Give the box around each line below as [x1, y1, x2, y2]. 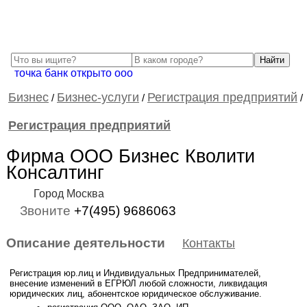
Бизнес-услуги [57, 90, 139, 104]
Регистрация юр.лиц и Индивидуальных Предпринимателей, [10, 268, 261, 278]
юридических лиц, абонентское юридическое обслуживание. [10, 288, 262, 299]
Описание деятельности [6, 236, 165, 250]
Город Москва [34, 188, 104, 199]
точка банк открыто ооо [14, 67, 133, 79]
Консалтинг [6, 162, 104, 183]
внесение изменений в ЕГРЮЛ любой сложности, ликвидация [10, 278, 267, 288]
